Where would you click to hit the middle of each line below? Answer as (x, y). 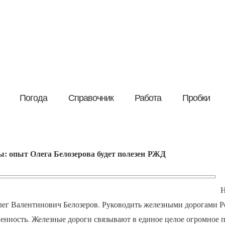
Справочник (91, 98)
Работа (148, 98)
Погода (33, 98)
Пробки (196, 98)
